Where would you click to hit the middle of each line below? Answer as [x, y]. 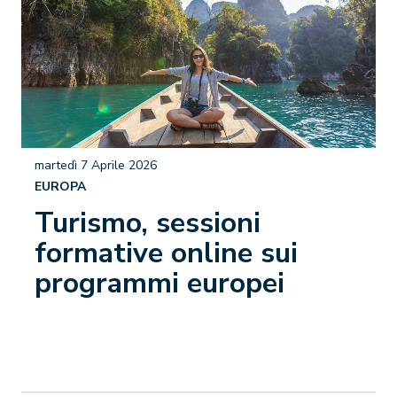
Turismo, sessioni [148, 223]
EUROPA [60, 187]
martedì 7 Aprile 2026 [96, 165]
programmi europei [160, 283]
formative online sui [166, 253]
